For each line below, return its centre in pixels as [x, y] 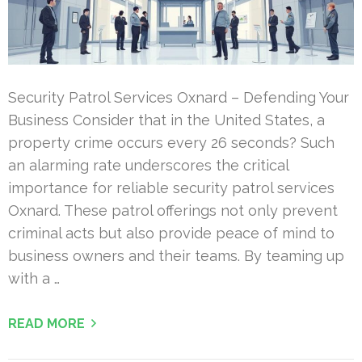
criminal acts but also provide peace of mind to [171, 234]
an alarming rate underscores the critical [148, 166]
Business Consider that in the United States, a [166, 120]
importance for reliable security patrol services [171, 188]
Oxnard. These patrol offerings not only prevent [173, 211]
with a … [34, 279]
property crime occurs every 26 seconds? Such [171, 143]
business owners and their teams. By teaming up [176, 256]
